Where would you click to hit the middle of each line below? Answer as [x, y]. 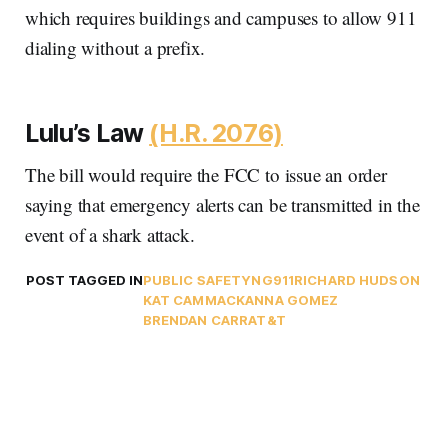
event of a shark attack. [110, 234]
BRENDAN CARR [195, 319]
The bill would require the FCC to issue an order [206, 174]
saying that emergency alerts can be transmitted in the [222, 204]
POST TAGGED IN [84, 279]
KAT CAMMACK [194, 299]
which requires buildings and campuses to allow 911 [221, 17]
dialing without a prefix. [115, 47]
